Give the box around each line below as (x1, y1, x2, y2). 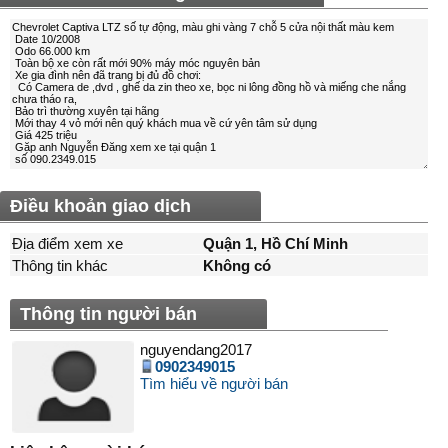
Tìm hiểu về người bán (140, 375, 288, 393)
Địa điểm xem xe (12, 235, 123, 253)
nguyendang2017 (140, 341, 252, 359)
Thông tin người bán (20, 304, 197, 325)
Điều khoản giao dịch (10, 196, 191, 217)
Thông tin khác (12, 257, 108, 275)
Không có (203, 257, 272, 275)
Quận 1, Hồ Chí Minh (203, 235, 349, 253)
